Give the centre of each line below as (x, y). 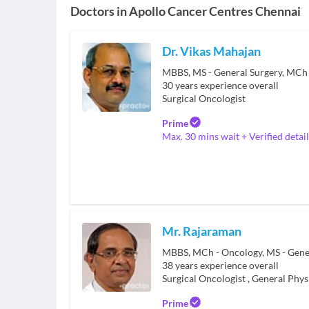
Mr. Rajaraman (202, 231)
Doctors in (99, 11)
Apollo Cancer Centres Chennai (215, 11)
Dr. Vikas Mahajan (211, 51)
